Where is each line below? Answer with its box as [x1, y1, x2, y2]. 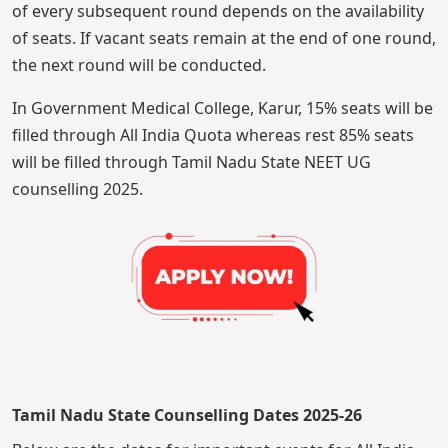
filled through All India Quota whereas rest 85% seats [12, 124, 414, 147]
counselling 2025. [12, 178, 143, 201]
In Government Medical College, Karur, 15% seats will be [12, 97, 433, 120]
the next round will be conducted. [12, 54, 266, 77]
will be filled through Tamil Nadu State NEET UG [12, 151, 371, 174]
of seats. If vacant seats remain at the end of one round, [12, 27, 436, 50]
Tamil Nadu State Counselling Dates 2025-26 [12, 403, 362, 426]
